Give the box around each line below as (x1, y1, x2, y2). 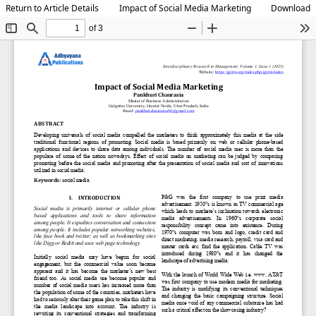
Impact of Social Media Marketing (119, 2, 251, 14)
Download (271, 2, 310, 14)
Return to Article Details (6, 2, 99, 14)
